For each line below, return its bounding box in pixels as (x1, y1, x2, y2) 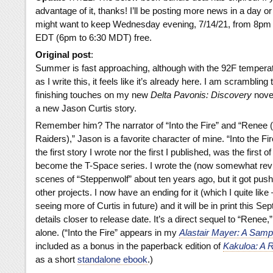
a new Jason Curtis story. (35, 103, 136, 114)
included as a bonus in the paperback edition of (35, 241, 223, 252)
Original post (35, 49, 91, 60)
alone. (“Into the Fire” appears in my (35, 227, 179, 238)
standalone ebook (77, 254, 147, 265)
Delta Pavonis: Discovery (151, 90, 252, 101)
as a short (35, 254, 77, 265)
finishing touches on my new (35, 90, 151, 101)
